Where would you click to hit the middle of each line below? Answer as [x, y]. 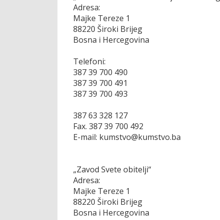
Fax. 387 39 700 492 [108, 126]
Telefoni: [89, 61]
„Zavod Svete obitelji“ [112, 169]
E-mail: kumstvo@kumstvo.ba [127, 137]
